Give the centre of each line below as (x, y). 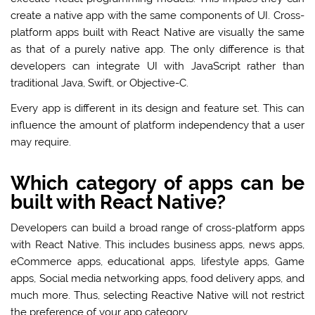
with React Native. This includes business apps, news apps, (157, 244)
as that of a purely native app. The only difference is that (157, 50)
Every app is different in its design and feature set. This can (157, 108)
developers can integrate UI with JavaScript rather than (157, 66)
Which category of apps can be (157, 182)
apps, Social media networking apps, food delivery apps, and (157, 278)
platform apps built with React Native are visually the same (157, 33)
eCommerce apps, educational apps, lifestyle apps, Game (157, 261)
